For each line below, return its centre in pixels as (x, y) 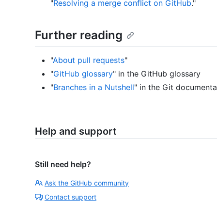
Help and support (76, 131)
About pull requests (89, 60)
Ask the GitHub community (87, 183)
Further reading (79, 35)
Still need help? (63, 164)
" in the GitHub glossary (157, 73)
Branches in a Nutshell (94, 87)
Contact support (70, 197)
